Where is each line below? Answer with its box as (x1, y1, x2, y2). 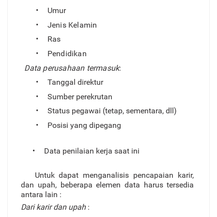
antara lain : (21, 190, 62, 200)
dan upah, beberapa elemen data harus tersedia (21, 180, 194, 190)
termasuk (86, 63, 120, 73)
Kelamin (68, 20, 97, 30)
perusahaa (43, 63, 80, 73)
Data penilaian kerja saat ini (44, 146, 139, 155)
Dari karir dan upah (21, 202, 88, 212)
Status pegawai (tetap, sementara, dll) (47, 106, 177, 116)
